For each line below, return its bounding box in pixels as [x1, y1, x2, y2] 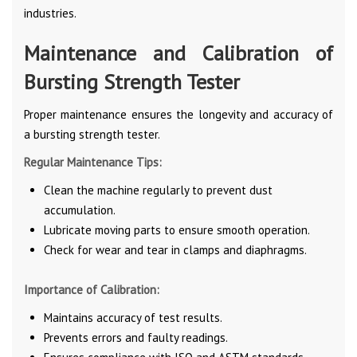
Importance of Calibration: [24, 281, 159, 297]
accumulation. [44, 202, 116, 218]
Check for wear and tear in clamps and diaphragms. [44, 241, 307, 257]
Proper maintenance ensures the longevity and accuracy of [24, 106, 333, 122]
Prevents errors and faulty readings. [44, 329, 228, 345]
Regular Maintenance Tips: [24, 154, 162, 170]
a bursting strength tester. [24, 126, 160, 142]
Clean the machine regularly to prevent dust [44, 182, 273, 198]
